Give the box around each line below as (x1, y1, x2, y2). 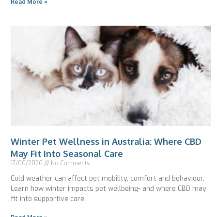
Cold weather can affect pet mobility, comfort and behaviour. (11, 174, 204, 184)
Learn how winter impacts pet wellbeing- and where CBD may (11, 184, 206, 194)
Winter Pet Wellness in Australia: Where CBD (11, 136, 201, 147)
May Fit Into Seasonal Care (11, 148, 123, 159)
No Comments (49, 159, 90, 168)
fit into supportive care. (11, 194, 86, 204)
